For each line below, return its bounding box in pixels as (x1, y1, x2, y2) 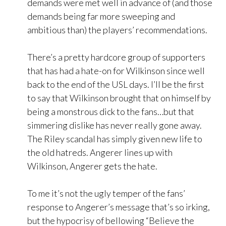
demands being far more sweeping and (27, 11, 175, 22)
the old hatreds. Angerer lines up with (27, 147, 173, 158)
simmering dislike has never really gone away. (27, 120, 202, 131)
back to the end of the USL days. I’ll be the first (27, 79, 204, 90)
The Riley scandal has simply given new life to (27, 133, 202, 145)
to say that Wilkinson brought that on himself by (27, 92, 211, 104)
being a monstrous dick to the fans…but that (27, 106, 194, 118)
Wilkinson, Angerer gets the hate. (27, 160, 157, 172)
